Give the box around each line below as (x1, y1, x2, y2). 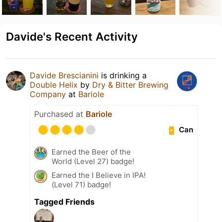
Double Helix (30, 79, 78, 90)
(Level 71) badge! (52, 179, 111, 189)
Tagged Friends (34, 196, 95, 207)
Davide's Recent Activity (6, 29, 138, 43)
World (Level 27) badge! (52, 156, 134, 166)
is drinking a (99, 70, 147, 80)
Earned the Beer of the (52, 147, 131, 157)
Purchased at (34, 109, 86, 119)
